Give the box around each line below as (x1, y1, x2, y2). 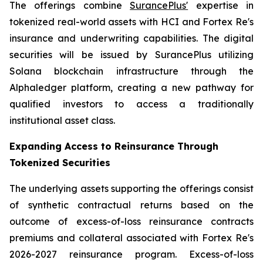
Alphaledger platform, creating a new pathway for (9, 82, 254, 93)
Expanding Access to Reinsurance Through (9, 140, 218, 152)
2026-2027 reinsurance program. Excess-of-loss (9, 248, 254, 260)
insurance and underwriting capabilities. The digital (9, 32, 254, 44)
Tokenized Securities (9, 157, 110, 168)
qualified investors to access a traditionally (9, 98, 254, 110)
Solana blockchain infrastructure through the (9, 65, 254, 77)
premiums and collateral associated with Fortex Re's (9, 232, 254, 244)
